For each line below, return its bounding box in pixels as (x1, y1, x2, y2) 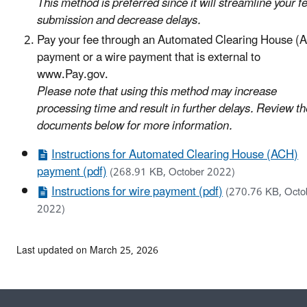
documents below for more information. (37, 114, 232, 139)
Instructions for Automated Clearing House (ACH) (51, 143, 299, 168)
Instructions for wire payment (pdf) (51, 180, 223, 205)
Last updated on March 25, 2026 (16, 241, 158, 261)
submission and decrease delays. (37, 8, 201, 33)
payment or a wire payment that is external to (37, 45, 260, 71)
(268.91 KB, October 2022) (110, 162, 235, 184)
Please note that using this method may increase (37, 79, 277, 105)
